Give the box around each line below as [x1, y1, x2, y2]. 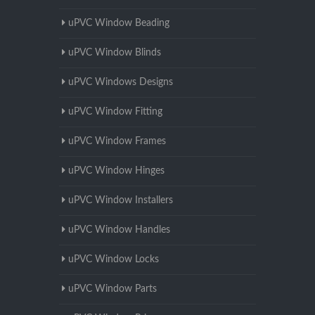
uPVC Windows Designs [68, 77, 173, 87]
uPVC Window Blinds [68, 48, 161, 58]
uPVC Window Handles [68, 225, 170, 235]
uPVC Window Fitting [68, 107, 162, 117]
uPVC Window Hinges [68, 166, 165, 176]
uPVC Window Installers [68, 195, 173, 205]
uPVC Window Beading [68, 18, 169, 28]
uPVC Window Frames [68, 136, 166, 146]
